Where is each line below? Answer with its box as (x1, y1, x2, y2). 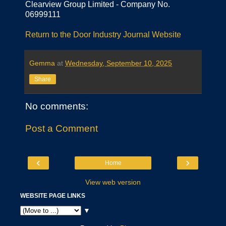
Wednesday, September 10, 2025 (65, 59, 172, 68)
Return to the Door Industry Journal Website (25, 30, 181, 39)
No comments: (25, 101, 88, 112)
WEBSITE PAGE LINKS (20, 192, 85, 200)
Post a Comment (25, 123, 98, 134)
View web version (85, 178, 141, 187)
